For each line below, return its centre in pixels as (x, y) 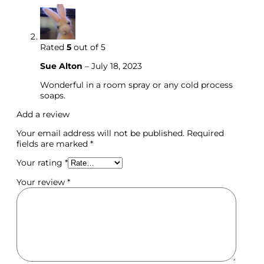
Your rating (41, 163)
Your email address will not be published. (100, 133)
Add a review (43, 115)
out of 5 (88, 47)
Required (205, 133)
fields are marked (53, 144)
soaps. (53, 96)
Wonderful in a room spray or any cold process (136, 85)
